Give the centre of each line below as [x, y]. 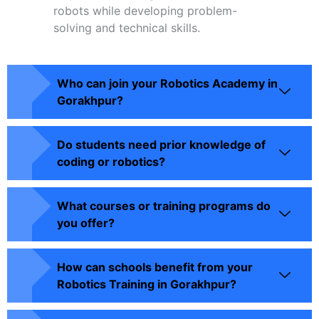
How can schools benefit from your [155, 267]
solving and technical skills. [127, 28]
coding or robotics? [111, 162]
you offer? [86, 223]
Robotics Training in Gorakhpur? [147, 284]
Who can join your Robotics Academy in [167, 83]
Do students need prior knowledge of [161, 145]
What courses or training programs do [164, 206]
